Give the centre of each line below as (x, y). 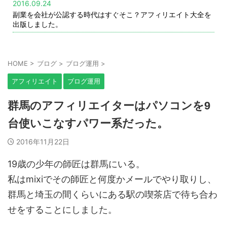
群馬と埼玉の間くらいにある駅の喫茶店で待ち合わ (112, 194)
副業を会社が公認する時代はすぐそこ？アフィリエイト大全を (112, 14)
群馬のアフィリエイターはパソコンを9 (109, 106)
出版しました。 (37, 24)
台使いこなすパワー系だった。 (88, 123)
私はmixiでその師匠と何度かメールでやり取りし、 (112, 179)
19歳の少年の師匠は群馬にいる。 (76, 164)
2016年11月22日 (43, 142)
